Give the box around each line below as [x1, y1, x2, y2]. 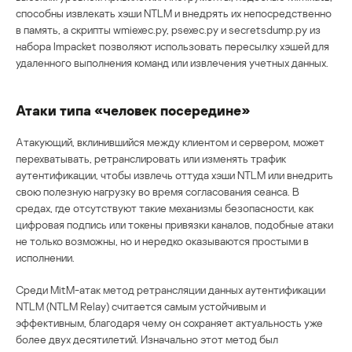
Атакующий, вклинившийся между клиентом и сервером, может [16, 134, 324, 148]
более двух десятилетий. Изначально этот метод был [16, 332, 278, 346]
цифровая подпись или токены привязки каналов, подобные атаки [16, 217, 333, 231]
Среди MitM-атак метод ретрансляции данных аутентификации [16, 282, 325, 296]
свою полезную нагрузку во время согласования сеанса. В [16, 184, 299, 198]
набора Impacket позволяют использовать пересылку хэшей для [16, 38, 329, 53]
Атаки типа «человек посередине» [16, 101, 250, 119]
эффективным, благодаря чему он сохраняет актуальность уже [16, 315, 323, 329]
